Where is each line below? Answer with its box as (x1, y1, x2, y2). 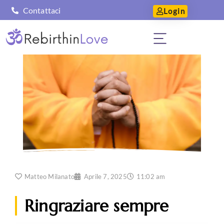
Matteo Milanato (24, 172, 74, 181)
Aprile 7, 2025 (84, 172, 127, 181)
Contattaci (22, 5, 61, 15)
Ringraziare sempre (24, 195, 169, 216)
